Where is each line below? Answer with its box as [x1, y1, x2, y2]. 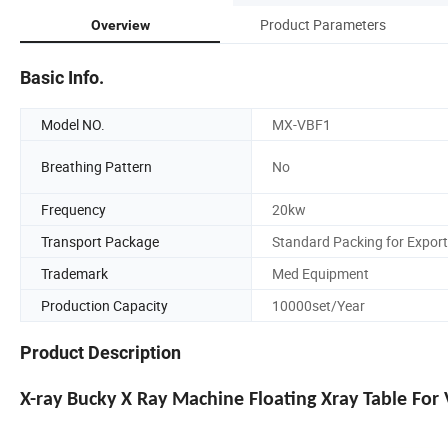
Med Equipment [272, 263, 369, 283]
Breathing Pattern [41, 157, 152, 177]
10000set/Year [272, 295, 365, 315]
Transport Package [41, 231, 159, 251]
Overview [90, 16, 150, 33]
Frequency [41, 199, 106, 219]
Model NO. [41, 114, 105, 134]
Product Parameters [260, 14, 386, 34]
